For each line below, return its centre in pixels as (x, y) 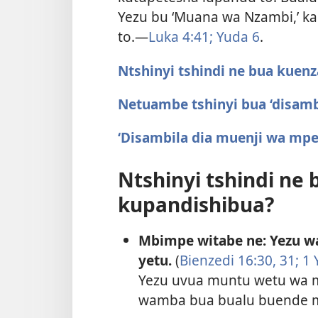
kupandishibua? (196, 205)
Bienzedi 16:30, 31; (239, 261)
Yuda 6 (236, 37)
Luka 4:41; (181, 37)
